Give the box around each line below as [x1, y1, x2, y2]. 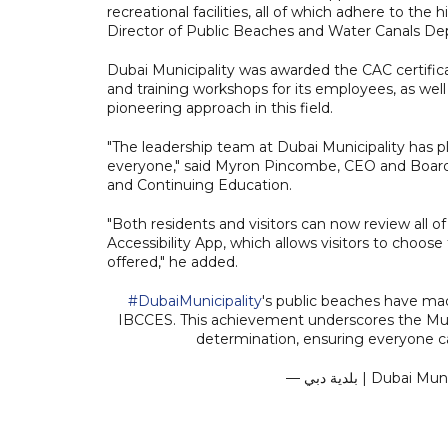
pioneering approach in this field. [107, 98, 333, 117]
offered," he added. [107, 252, 238, 271]
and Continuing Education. [107, 175, 292, 194]
